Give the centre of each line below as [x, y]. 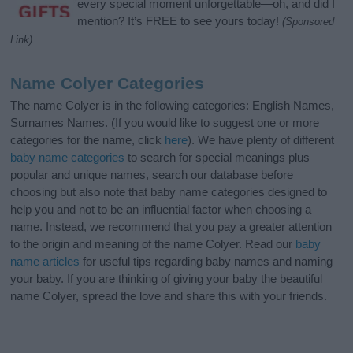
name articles [45, 262]
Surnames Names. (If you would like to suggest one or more [165, 123]
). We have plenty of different [261, 140]
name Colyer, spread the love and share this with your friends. [169, 296]
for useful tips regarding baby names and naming [206, 262]
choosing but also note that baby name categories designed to [169, 192]
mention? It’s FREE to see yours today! [180, 21]
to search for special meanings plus [217, 158]
